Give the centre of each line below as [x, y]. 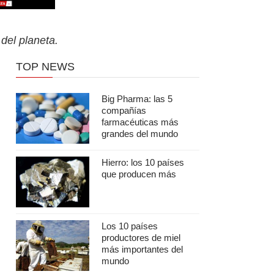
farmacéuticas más [140, 122]
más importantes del [142, 249]
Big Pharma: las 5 [137, 99]
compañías [124, 110]
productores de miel [141, 238]
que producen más [139, 174]
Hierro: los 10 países [143, 162]
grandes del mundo [140, 134]
